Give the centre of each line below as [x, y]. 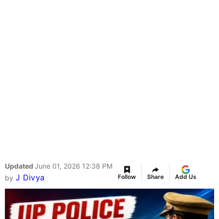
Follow [127, 177]
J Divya [30, 178]
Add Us [186, 177]
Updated [20, 166]
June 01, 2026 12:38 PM [74, 166]
